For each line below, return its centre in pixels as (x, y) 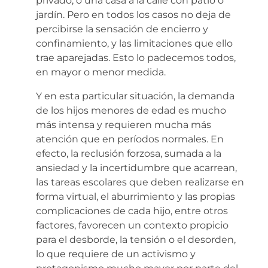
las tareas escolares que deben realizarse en (140, 182)
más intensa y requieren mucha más (124, 124)
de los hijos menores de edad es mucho (131, 110)
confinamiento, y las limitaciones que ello (134, 43)
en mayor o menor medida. (101, 72)
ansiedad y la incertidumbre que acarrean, (136, 167)
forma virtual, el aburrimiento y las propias (135, 196)
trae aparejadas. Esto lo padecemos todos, (136, 57)
